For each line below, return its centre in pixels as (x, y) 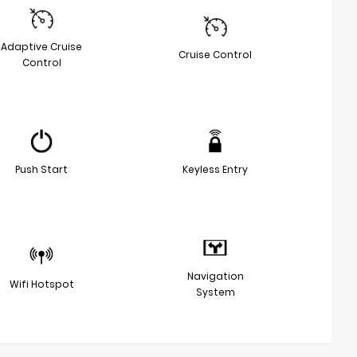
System (215, 292)
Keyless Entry (215, 169)
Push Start (41, 169)
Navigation (215, 276)
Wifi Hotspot (41, 284)
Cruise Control (215, 54)
